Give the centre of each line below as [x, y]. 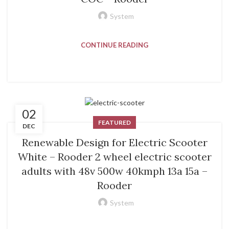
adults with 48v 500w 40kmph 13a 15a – [114, 171]
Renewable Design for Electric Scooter [114, 142]
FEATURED [114, 122]
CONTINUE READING [114, 45]
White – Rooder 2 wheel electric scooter [114, 156]
